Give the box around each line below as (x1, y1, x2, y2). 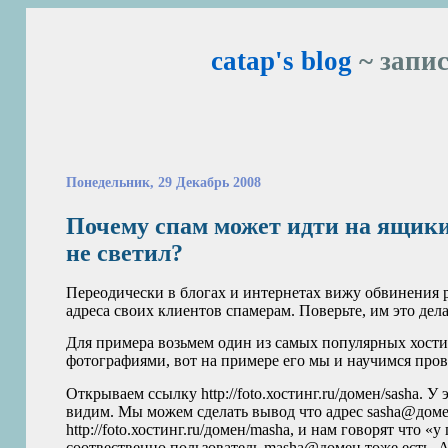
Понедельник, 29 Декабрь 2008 (66, 174, 262, 191)
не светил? (66, 239, 184, 266)
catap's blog (210, 46, 352, 77)
